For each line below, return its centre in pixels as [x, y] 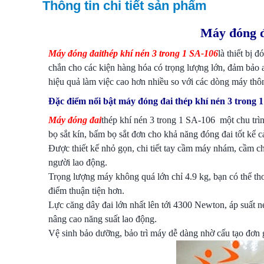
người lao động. [78, 162]
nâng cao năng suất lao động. [103, 219]
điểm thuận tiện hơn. [86, 191]
